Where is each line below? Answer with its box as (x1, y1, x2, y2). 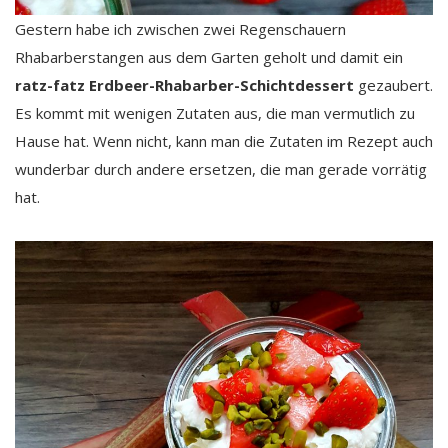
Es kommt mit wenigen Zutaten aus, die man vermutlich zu (15, 103, 415, 124)
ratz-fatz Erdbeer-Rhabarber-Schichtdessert (15, 75, 354, 96)
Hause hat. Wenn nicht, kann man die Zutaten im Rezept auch (15, 131, 433, 152)
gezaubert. (354, 75, 433, 96)
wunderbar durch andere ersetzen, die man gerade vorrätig (15, 159, 427, 180)
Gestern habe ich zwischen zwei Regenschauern (15, 19, 346, 40)
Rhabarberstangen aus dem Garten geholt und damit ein (15, 47, 403, 68)
